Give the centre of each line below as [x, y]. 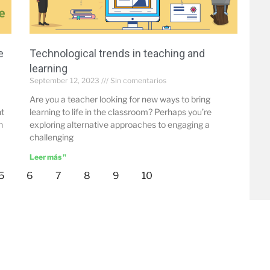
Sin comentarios [137, 80]
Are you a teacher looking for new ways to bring [120, 99]
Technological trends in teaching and [117, 53]
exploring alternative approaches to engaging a [119, 124]
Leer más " [48, 157]
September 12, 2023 [65, 80]
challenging [51, 137]
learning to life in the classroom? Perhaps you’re [120, 111]
